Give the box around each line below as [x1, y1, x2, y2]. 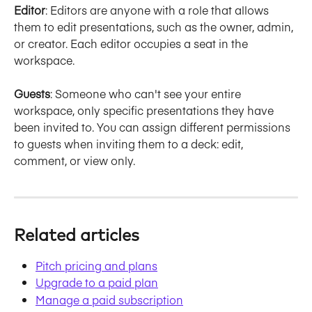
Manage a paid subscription [36, 291, 183, 307]
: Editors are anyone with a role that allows [45, 1, 272, 17]
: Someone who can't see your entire [50, 86, 244, 102]
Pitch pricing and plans [36, 257, 157, 273]
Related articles [14, 227, 139, 244]
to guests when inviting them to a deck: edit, [14, 136, 246, 152]
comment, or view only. [14, 153, 135, 169]
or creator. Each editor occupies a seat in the [14, 35, 251, 51]
